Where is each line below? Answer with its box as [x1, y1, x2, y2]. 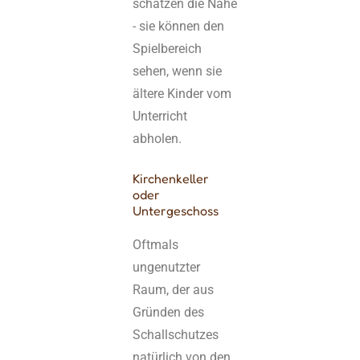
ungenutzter [133, 260, 201, 276]
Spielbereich [133, 40, 202, 56]
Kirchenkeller [133, 170, 210, 187]
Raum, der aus [133, 282, 215, 298]
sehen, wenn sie [133, 63, 223, 79]
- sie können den [133, 18, 225, 34]
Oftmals [133, 237, 179, 253]
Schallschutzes [133, 327, 219, 343]
